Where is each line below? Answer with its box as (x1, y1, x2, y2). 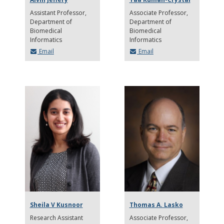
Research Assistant (29, 213, 83, 222)
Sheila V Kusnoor (29, 200, 83, 209)
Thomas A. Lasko (129, 200, 183, 209)
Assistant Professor (29, 8, 85, 17)
